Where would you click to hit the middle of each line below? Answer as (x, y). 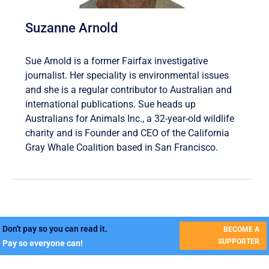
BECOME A (241, 230)
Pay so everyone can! (43, 243)
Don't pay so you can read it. (55, 228)
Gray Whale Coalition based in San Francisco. (122, 147)
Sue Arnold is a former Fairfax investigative (117, 61)
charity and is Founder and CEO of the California (128, 133)
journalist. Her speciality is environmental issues (127, 75)
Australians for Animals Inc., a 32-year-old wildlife (130, 118)
